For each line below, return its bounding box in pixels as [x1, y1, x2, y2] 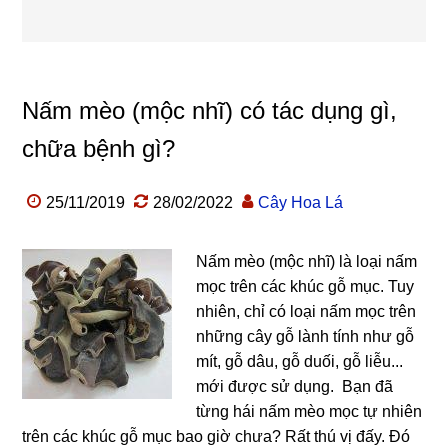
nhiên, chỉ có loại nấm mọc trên [196, 303, 417, 320]
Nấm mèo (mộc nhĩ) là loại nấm [196, 253, 418, 270]
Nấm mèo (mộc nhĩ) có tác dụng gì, [22, 97, 398, 124]
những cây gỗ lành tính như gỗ [196, 328, 415, 345]
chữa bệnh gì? [22, 135, 176, 162]
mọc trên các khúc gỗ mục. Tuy [196, 278, 415, 295]
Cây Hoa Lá [258, 194, 344, 211]
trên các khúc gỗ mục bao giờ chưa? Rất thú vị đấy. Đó [22, 428, 411, 445]
